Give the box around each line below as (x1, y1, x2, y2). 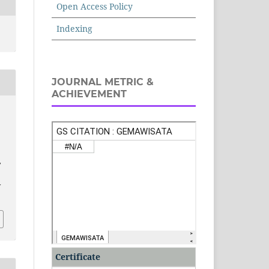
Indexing (56, 23, 92, 35)
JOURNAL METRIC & (52, 76, 154, 88)
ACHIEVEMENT (52, 88, 127, 100)
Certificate (55, 251, 100, 263)
